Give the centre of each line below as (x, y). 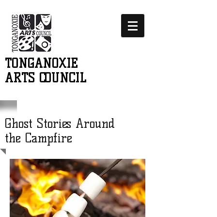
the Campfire (39, 138)
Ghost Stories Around (60, 124)
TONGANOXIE (41, 63)
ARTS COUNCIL (46, 78)
